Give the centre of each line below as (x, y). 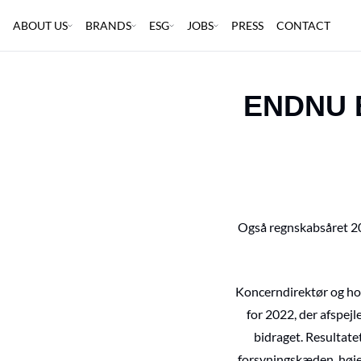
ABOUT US (40, 25)
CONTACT (303, 25)
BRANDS (108, 25)
